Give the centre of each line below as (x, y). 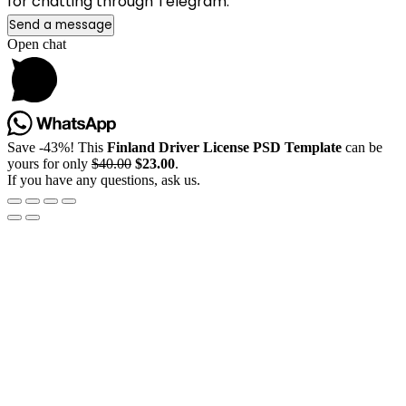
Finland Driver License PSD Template (224, 148)
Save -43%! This (57, 148)
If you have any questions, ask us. (104, 180)
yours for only (49, 164)
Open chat (37, 44)
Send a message (61, 25)
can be (362, 148)
